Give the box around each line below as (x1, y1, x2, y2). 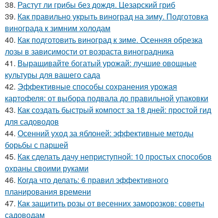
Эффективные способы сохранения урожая (18, 81, 177, 92)
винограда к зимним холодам (5, 22, 110, 34)
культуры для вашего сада (5, 69, 100, 81)
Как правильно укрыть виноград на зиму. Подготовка (18, 11, 208, 22)
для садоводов (5, 116, 59, 127)
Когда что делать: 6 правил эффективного (18, 174, 168, 186)
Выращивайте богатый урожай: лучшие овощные (18, 57, 197, 69)
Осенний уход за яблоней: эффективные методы (18, 127, 194, 139)
